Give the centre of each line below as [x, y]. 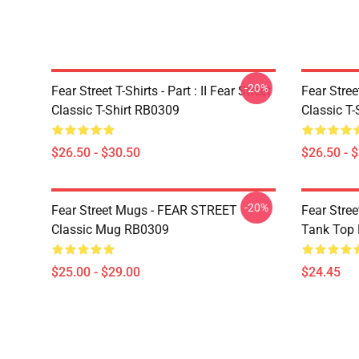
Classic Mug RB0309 [110, 230]
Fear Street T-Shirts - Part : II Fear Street [161, 91]
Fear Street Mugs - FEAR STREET [144, 210]
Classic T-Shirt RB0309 [115, 110]
